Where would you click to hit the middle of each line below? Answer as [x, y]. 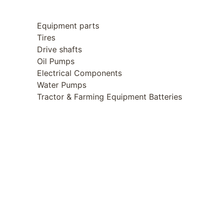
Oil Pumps [55, 61]
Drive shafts [59, 49]
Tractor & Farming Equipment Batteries [109, 96]
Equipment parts [68, 25]
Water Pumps [61, 85]
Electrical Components [79, 73]
